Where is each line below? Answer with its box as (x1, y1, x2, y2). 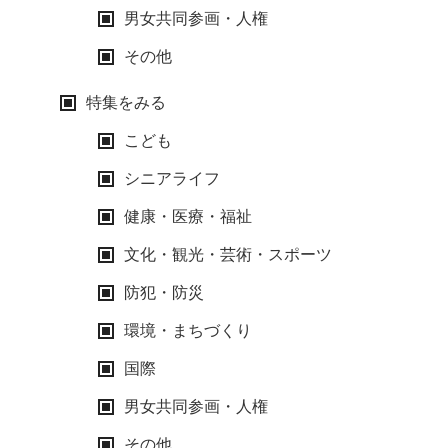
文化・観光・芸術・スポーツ (124, 246, 332, 263)
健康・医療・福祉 (124, 208, 252, 225)
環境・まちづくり (124, 322, 252, 339)
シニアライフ (124, 170, 220, 187)
